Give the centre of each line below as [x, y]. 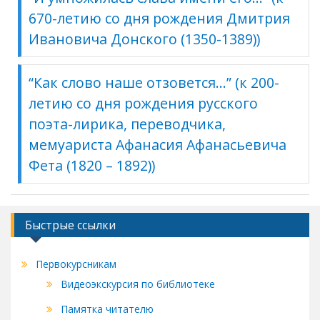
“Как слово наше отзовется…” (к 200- [154, 82]
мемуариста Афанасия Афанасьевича [157, 144]
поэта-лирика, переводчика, [127, 124]
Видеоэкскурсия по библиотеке [138, 284]
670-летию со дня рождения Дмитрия [159, 18]
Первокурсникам [76, 264]
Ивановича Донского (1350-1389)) [144, 39]
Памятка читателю [107, 309]
